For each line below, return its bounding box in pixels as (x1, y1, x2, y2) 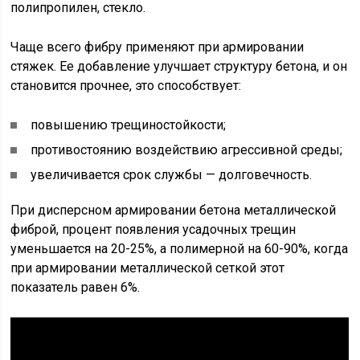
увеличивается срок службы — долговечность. (31, 166, 313, 182)
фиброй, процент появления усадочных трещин (10, 221, 297, 237)
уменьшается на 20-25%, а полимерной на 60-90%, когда (10, 240, 349, 256)
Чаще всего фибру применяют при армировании (10, 39, 305, 55)
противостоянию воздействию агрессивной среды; (31, 141, 343, 157)
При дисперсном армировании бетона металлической (10, 202, 337, 218)
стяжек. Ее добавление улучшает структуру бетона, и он (10, 58, 348, 74)
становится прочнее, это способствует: (10, 77, 242, 93)
